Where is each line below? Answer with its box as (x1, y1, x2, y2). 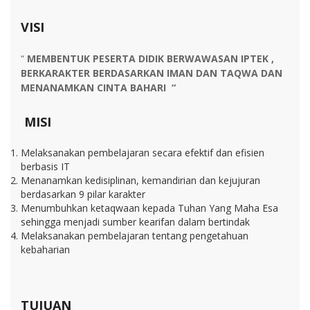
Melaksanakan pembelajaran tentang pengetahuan (21, 228, 248, 242)
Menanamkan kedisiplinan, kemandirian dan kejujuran (21, 173, 260, 187)
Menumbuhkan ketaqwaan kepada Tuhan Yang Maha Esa (21, 201, 278, 215)
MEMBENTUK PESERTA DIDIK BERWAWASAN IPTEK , (27, 51, 274, 65)
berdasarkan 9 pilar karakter (21, 187, 145, 201)
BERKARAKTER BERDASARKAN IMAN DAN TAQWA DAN (21, 66, 282, 80)
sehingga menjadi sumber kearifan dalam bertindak (21, 215, 250, 228)
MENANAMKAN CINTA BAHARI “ (21, 80, 176, 94)
